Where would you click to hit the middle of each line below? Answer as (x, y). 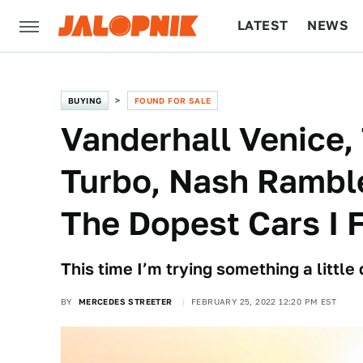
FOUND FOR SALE (173, 100)
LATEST (263, 26)
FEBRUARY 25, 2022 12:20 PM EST (264, 301)
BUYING (85, 100)
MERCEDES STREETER (125, 301)
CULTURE (269, 77)
